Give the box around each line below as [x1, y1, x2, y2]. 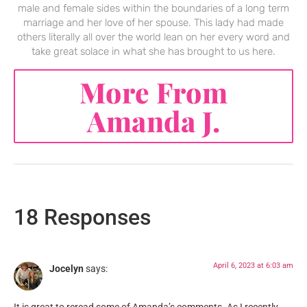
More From [79, 73, 228, 110]
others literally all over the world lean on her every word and [17, 30, 290, 43]
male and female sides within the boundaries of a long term [18, 1, 289, 14]
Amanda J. [86, 101, 221, 139]
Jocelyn [49, 262, 84, 275]
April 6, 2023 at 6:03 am [213, 260, 293, 270]
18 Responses [14, 204, 151, 230]
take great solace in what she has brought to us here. [32, 45, 275, 58]
